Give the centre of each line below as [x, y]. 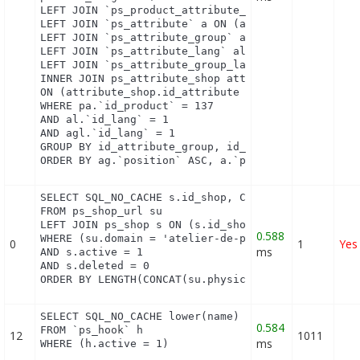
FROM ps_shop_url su [102, 211]
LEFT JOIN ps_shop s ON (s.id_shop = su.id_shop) [192, 225]
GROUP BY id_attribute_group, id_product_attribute [198, 147]
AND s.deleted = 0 [95, 266]
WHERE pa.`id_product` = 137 [127, 106]
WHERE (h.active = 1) [105, 344]
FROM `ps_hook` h [92, 330]
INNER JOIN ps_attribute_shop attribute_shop [179, 79]
